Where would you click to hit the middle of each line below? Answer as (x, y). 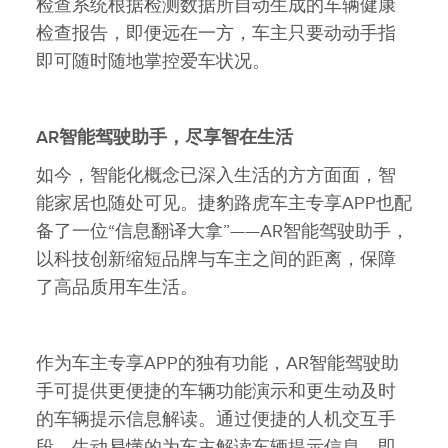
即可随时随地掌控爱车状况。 (153, 61)
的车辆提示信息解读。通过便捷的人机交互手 (216, 419)
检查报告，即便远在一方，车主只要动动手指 (216, 33)
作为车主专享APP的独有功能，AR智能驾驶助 (217, 363)
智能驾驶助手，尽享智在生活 (176, 137)
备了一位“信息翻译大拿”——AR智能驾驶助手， (222, 231)
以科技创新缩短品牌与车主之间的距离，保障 (216, 259)
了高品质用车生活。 (117, 287)
